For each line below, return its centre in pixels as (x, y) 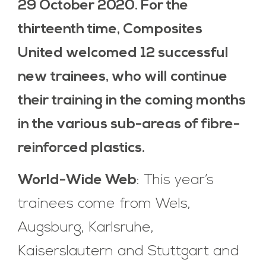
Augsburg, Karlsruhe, (86, 228)
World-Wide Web (77, 181)
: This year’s (175, 181)
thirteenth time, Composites (110, 30)
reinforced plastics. (81, 148)
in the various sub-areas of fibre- (129, 125)
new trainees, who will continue (123, 77)
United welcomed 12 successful (123, 53)
